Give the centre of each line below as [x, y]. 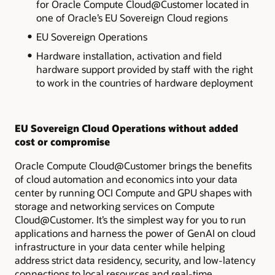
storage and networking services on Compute [115, 206]
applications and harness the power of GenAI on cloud [135, 233]
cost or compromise [62, 142]
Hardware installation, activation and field [129, 55]
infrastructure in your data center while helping [120, 246]
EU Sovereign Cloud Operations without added [126, 128]
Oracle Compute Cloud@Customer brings [107, 165]
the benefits [225, 165]
